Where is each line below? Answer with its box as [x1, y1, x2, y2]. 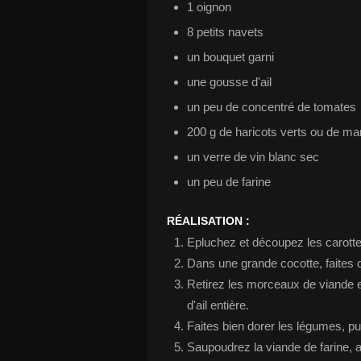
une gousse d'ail [187, 75, 272, 89]
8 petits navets [187, 25, 263, 39]
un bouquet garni [187, 50, 274, 64]
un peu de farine [187, 175, 271, 189]
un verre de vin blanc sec [187, 150, 319, 164]
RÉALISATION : [167, 214, 250, 227]
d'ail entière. [187, 298, 249, 312]
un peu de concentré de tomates [187, 100, 356, 114]
